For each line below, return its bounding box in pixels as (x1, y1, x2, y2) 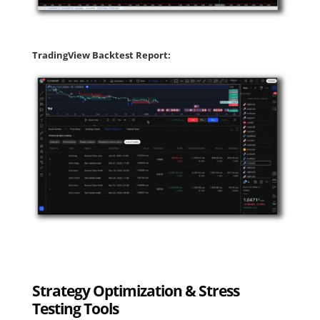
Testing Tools (31, 298, 119, 319)
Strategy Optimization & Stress (31, 280, 239, 301)
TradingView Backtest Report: (31, 49, 171, 62)
